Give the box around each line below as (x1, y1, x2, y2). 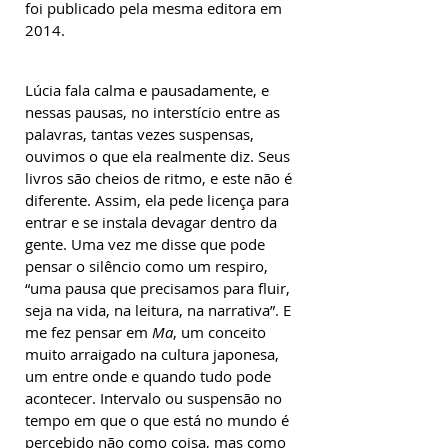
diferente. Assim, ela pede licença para (25, 190, 289, 210)
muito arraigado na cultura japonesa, (25, 344, 279, 364)
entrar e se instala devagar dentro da (25, 212, 277, 232)
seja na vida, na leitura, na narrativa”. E (25, 300, 291, 320)
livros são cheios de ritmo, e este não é (25, 168, 292, 188)
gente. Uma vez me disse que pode (25, 234, 265, 254)
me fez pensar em (25, 322, 152, 342)
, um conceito (173, 322, 266, 342)
